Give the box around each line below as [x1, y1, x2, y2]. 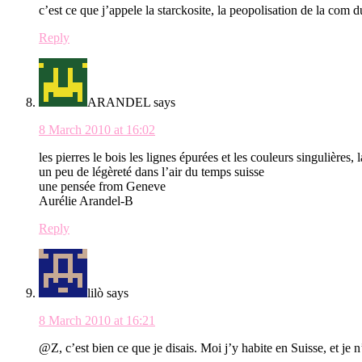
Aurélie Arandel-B [39, 194, 133, 208]
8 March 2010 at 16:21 [39, 314, 155, 328]
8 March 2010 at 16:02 [39, 123, 155, 137]
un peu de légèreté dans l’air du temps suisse [39, 165, 264, 179]
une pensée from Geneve [39, 179, 166, 194]
